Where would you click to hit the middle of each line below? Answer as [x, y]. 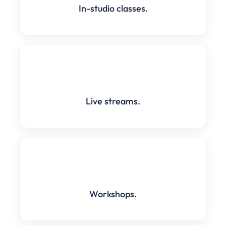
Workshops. [113, 194]
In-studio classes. [113, 8]
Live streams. [113, 101]
